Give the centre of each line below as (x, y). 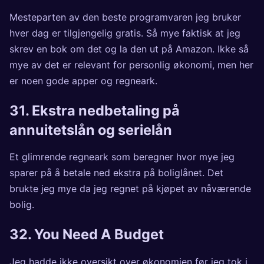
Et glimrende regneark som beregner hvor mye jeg (122, 157)
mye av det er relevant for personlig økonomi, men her (131, 65)
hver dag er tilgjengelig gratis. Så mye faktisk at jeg (125, 33)
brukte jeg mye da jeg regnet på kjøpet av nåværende (130, 189)
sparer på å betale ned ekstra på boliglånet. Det (116, 173)
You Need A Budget (99, 235)
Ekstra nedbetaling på (106, 110)
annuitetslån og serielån (91, 130)
